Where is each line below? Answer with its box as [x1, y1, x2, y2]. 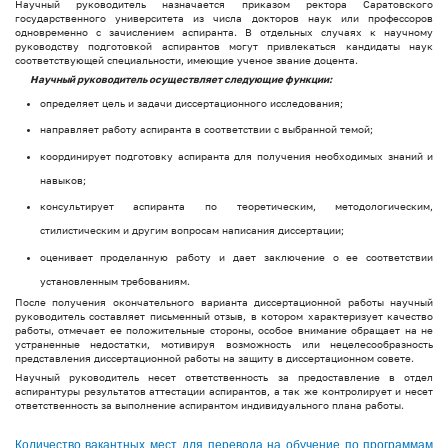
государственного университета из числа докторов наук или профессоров [14, 12, 434, 25]
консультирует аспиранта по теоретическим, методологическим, [39, 200, 434, 213]
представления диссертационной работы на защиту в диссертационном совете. [14, 352, 414, 365]
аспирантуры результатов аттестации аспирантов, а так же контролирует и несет [14, 385, 434, 398]
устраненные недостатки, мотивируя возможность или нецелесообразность [14, 338, 434, 351]
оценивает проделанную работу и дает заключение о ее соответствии [39, 250, 434, 263]
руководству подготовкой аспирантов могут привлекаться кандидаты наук [14, 40, 434, 53]
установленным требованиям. [39, 274, 190, 287]
